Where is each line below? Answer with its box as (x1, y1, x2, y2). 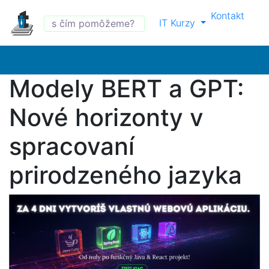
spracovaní (9, 131, 134, 161)
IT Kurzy (159, 17, 198, 29)
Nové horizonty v (9, 103, 204, 132)
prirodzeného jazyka (9, 160, 242, 190)
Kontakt (211, 10, 245, 22)
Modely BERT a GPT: (9, 74, 244, 103)
